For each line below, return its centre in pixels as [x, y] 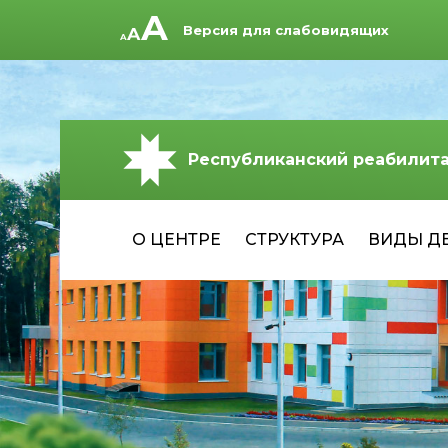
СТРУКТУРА [294, 239]
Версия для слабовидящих [286, 30]
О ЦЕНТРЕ [176, 239]
